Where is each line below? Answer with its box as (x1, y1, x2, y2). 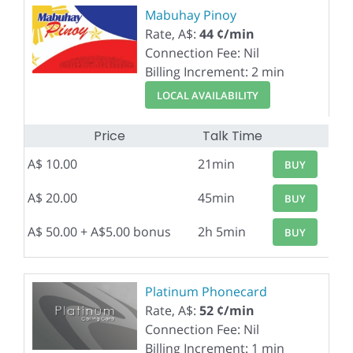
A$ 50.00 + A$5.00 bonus (28, 223, 171, 240)
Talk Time (202, 127, 262, 145)
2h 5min (198, 223, 246, 240)
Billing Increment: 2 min (145, 63, 284, 80)
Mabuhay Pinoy (145, 6, 236, 24)
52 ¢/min (199, 302, 255, 319)
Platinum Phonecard (145, 283, 267, 300)
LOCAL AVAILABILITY (156, 87, 258, 102)
